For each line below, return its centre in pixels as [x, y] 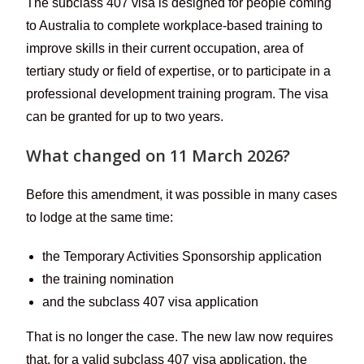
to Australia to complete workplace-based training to [175, 25]
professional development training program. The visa [178, 93]
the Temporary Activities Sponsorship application [182, 256]
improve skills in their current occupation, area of [165, 48]
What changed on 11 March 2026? [158, 155]
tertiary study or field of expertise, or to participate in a [179, 71]
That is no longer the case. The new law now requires [180, 336]
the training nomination [108, 279]
